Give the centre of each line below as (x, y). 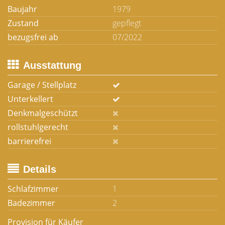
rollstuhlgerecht (38, 127)
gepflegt (127, 23)
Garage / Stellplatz (42, 85)
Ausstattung (52, 65)
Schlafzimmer (33, 189)
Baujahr (22, 9)
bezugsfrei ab (33, 37)
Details (40, 169)
